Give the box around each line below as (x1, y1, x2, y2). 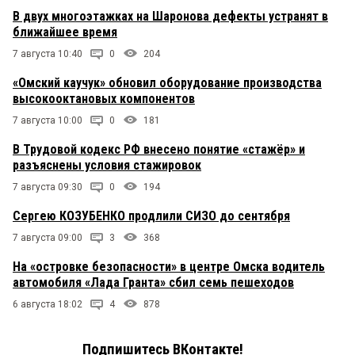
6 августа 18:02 (13, 299, 82, 311)
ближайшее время (13, 25, 117, 40)
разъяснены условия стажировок (13, 158, 201, 174)
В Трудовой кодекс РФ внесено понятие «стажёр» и (13, 142, 305, 158)
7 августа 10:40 (13, 48, 82, 60)
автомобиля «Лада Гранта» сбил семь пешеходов (13, 275, 294, 291)
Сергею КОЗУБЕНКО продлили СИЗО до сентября (13, 208, 290, 224)
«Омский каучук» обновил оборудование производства (13, 75, 322, 91)
